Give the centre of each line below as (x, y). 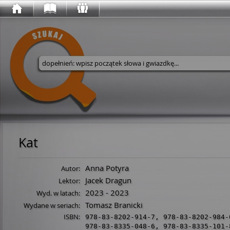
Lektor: (69, 181)
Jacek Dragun (108, 180)
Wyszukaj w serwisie (102, 80)
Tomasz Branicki (114, 205)
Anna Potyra (107, 168)
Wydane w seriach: (52, 205)
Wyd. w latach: (58, 193)
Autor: (71, 168)
